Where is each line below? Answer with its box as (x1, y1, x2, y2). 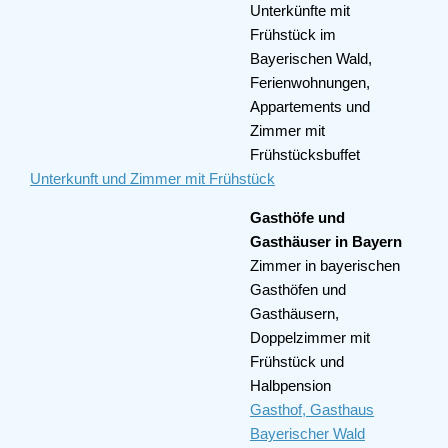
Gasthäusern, (250, 305, 339, 322)
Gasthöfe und (250, 209, 345, 226)
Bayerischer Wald (250, 425, 365, 442)
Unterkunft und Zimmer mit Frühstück (30, 170, 275, 187)
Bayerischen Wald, (250, 50, 372, 67)
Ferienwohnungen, (250, 74, 370, 91)
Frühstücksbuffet (250, 146, 360, 163)
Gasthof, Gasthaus (250, 401, 374, 418)
